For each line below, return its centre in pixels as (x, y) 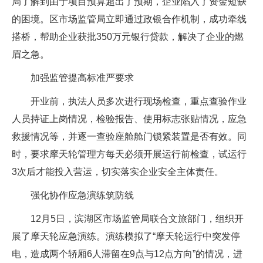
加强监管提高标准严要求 (73, 78)
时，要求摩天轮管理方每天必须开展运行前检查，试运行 (129, 154)
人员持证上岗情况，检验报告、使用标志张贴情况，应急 (129, 119)
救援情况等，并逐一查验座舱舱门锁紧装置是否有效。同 (129, 136)
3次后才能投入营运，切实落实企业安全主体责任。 (118, 172)
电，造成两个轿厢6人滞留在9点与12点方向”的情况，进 (127, 254)
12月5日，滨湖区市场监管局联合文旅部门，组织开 (128, 219)
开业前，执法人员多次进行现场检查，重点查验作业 (129, 101)
